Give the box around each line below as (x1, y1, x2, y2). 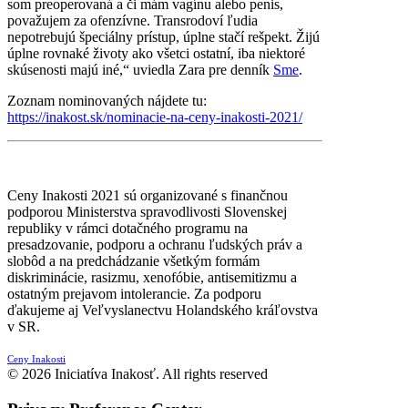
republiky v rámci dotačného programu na (7, 220, 248, 237)
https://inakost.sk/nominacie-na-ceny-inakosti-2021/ (7, 109, 302, 126)
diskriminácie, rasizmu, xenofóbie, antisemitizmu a (7, 270, 297, 286)
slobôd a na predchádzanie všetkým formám (7, 253, 260, 270)
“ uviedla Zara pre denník (123, 62, 273, 78)
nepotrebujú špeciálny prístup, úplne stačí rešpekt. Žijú (7, 29, 320, 46)
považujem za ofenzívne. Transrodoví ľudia (7, 13, 258, 29)
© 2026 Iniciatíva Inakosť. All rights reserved (7, 366, 268, 382)
